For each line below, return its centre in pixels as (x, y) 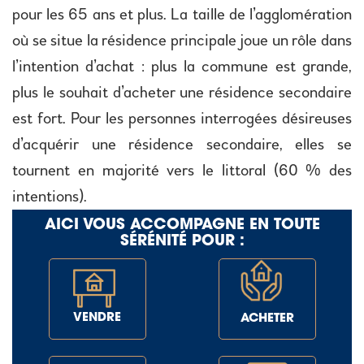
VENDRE (97, 318)
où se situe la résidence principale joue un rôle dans (182, 41)
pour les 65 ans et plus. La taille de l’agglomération (182, 15)
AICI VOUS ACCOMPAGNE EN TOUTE (182, 226)
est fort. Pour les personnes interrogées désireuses (182, 119)
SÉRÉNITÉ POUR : (182, 242)
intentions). (50, 197)
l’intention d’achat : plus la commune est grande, (182, 67)
